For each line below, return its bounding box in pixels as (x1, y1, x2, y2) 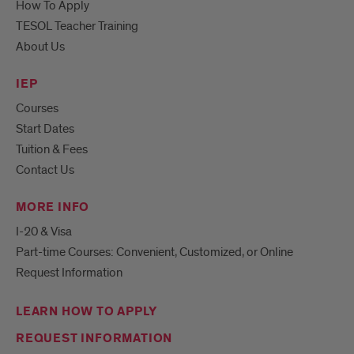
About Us (16, 38, 65, 55)
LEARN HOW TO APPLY (16, 303, 157, 320)
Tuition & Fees (16, 141, 88, 157)
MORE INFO (16, 198, 90, 216)
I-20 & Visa (16, 223, 72, 239)
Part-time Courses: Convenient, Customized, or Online (16, 243, 293, 260)
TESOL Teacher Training (16, 17, 138, 34)
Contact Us (16, 161, 74, 178)
